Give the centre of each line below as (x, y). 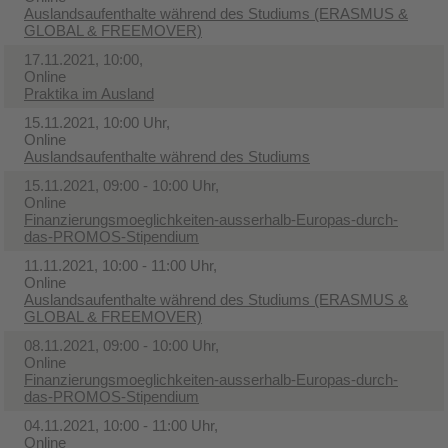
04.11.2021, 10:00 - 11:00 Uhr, (121, 425)
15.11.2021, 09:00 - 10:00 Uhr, (121, 185)
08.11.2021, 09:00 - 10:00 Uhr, (121, 345)
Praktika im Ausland (89, 93)
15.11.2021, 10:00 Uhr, (97, 122)
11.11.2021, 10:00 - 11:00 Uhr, (120, 265)
